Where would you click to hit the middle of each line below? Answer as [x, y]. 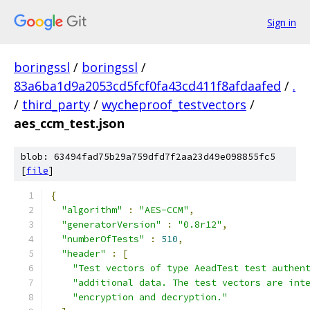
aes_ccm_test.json [69, 123]
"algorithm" [92, 210]
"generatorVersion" [111, 225]
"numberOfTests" [103, 239]
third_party [56, 104]
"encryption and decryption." [150, 297]
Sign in [282, 22]
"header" [84, 254]
